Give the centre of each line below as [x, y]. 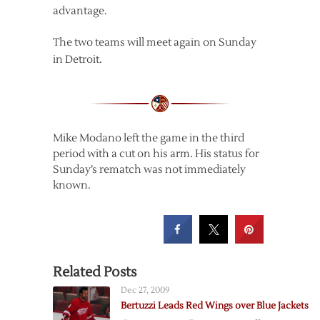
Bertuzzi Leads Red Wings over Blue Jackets [215, 306]
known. [72, 186]
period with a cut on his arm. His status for [156, 154]
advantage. [80, 11]
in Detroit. [77, 60]
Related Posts [95, 272]
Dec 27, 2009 [145, 291]
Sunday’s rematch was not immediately [149, 170]
